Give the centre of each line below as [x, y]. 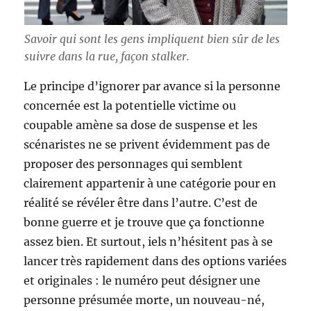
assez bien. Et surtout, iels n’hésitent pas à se [149, 242]
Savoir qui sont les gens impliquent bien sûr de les [152, 39]
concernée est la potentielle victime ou [130, 106]
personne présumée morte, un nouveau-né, [144, 300]
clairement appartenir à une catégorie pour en [150, 184]
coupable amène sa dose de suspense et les [141, 125]
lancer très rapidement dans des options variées [155, 261]
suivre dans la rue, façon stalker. [107, 57]
